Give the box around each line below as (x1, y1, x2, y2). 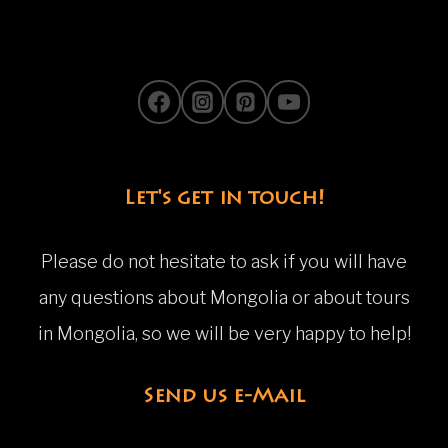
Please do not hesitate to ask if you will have (41, 250, 407, 272)
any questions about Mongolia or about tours (38, 286, 410, 308)
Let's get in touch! (124, 188, 324, 209)
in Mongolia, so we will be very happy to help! (37, 322, 411, 344)
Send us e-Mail (143, 386, 305, 407)
